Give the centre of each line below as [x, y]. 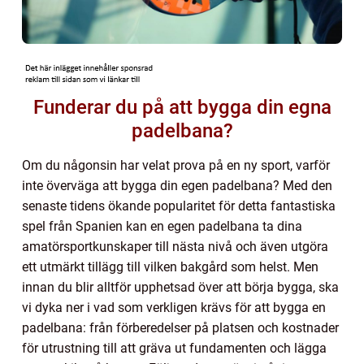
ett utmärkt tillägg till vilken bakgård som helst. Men [170, 266]
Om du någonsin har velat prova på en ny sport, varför [176, 165]
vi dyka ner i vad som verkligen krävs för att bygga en [174, 307]
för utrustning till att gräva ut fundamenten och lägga [174, 348]
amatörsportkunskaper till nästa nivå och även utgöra [175, 246]
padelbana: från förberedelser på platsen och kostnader [180, 327]
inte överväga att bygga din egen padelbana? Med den [177, 185]
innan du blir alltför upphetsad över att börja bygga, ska [180, 287]
